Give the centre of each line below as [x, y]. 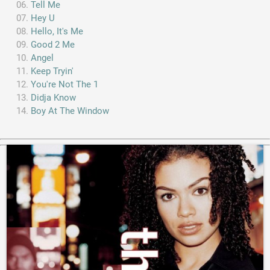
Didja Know [54, 98]
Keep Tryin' [52, 71]
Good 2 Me [53, 45]
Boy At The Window [70, 111]
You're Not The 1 [65, 85]
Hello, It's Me [57, 32]
